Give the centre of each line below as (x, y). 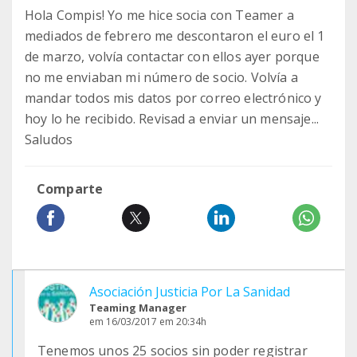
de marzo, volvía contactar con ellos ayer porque (172, 57)
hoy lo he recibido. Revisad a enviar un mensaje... (172, 119)
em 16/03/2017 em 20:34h (148, 322)
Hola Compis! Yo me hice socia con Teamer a (159, 15)
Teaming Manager (138, 308)
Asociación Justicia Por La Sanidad (190, 292)
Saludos (49, 139)
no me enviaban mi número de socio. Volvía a (161, 77)
